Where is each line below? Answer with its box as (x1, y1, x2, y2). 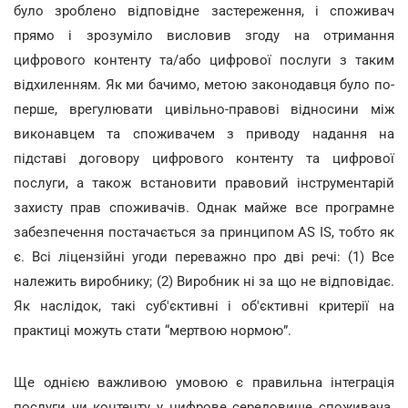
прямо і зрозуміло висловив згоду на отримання (14, 27, 394, 44)
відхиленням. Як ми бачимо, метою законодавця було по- (14, 76, 394, 93)
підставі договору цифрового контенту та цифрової (14, 150, 394, 167)
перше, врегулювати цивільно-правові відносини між (14, 101, 394, 117)
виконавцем (14, 126, 95, 142)
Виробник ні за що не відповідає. (176, 273, 394, 290)
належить (14, 273, 76, 290)
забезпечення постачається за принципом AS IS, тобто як (14, 224, 394, 240)
